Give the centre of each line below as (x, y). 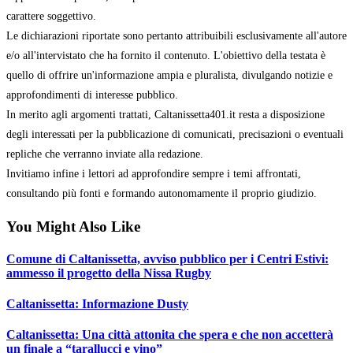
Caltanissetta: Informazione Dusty (97, 304)
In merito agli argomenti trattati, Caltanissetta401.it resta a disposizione (165, 114)
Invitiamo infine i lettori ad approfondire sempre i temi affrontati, (154, 173)
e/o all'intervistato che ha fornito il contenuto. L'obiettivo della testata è (166, 55)
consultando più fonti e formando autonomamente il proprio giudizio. (162, 193)
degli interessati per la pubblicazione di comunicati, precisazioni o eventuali (175, 134)
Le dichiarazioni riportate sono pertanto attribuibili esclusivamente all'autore (176, 35)
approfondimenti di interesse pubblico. (92, 95)
